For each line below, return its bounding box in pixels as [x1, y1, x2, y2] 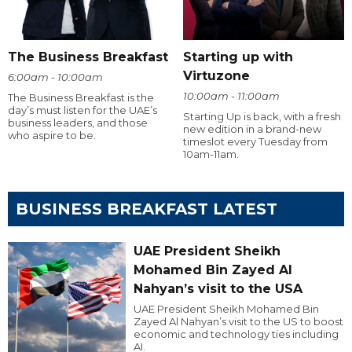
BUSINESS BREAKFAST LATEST [16, 199, 277, 218]
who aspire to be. [8, 128, 96, 141]
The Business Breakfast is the [8, 90, 154, 104]
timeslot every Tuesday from [182, 134, 328, 148]
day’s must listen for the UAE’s [8, 103, 157, 116]
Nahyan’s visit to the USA [133, 280, 302, 296]
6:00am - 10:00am [8, 70, 103, 83]
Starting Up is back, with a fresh [182, 109, 341, 123]
